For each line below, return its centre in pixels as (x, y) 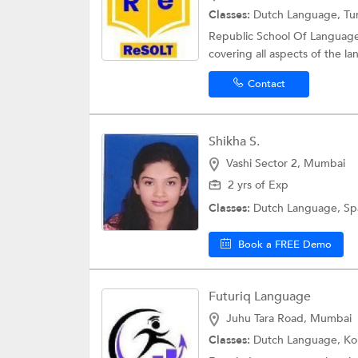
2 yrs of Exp (258, 185)
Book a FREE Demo (285, 244)
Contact (266, 84)
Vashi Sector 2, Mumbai (286, 163)
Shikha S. (234, 141)
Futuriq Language (260, 296)
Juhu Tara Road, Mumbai (289, 318)
